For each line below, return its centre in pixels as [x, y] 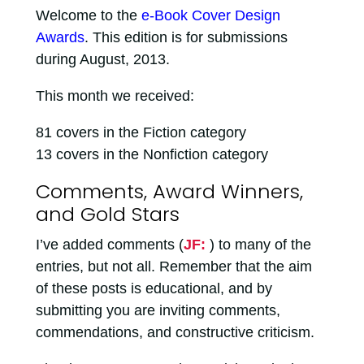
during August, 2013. [102, 59]
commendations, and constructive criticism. [175, 332]
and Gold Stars [107, 214]
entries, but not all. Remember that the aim [173, 266]
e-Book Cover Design [210, 15]
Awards [60, 37]
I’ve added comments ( [109, 245]
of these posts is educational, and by [154, 288]
